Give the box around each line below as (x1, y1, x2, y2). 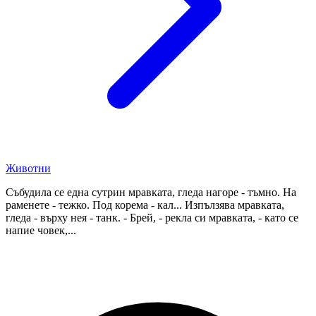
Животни (6, 162, 51, 174)
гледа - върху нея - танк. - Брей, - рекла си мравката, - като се (6, 211, 298, 224)
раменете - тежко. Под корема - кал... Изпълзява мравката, (6, 198, 284, 211)
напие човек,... (6, 224, 76, 236)
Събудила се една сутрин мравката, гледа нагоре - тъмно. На (6, 186, 296, 198)
